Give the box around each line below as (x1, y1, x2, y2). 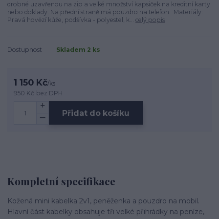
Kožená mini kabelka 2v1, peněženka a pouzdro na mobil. (7, 197, 199, 206)
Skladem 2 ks (56, 45, 100, 53)
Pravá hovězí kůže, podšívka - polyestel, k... (7, 16, 135, 24)
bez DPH (36, 89, 63, 97)
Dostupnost (7, 45, 42, 53)
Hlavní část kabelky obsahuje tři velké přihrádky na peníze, (7, 207, 204, 217)
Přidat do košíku (62, 108, 130, 118)
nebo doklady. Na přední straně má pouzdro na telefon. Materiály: (7, 8, 203, 16)
